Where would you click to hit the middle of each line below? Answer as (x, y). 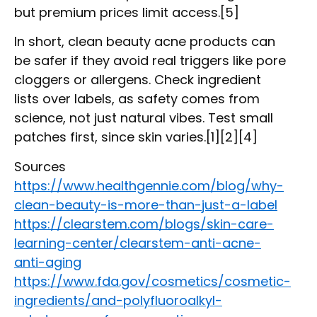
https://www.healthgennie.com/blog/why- (149, 185)
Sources (40, 166)
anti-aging (48, 262)
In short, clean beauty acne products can (145, 42)
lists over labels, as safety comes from (137, 99)
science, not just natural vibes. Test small (144, 118)
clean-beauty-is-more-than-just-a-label (146, 204)
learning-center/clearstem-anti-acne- (138, 243)
